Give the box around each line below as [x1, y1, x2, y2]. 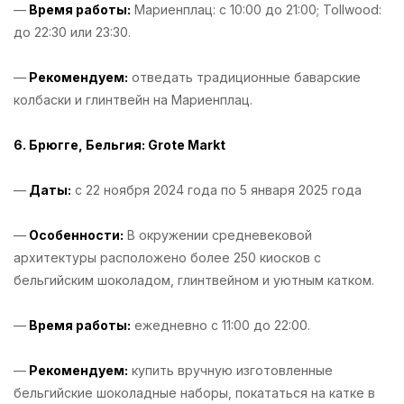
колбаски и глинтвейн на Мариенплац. [14, 91, 252, 107]
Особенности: [26, 226, 124, 243]
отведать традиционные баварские [128, 69, 361, 85]
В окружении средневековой [124, 226, 312, 243]
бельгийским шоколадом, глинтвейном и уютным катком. [14, 271, 381, 288]
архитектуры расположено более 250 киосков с [14, 249, 321, 265]
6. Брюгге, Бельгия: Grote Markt [14, 136, 231, 152]
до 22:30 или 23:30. [14, 23, 138, 40]
